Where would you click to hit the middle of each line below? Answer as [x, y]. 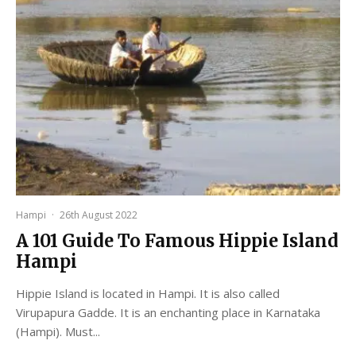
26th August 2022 [99, 215]
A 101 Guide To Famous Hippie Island [177, 240]
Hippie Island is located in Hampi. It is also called [148, 293]
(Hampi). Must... [58, 331]
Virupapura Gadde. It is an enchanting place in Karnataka [168, 312]
